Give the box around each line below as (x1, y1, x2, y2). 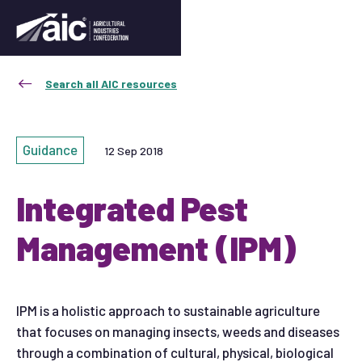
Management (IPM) (16, 228, 297, 267)
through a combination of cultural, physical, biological (16, 344, 334, 360)
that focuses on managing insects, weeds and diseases (16, 323, 339, 339)
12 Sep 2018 (104, 143, 163, 158)
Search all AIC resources (45, 77, 177, 90)
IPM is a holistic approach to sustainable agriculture (16, 302, 320, 318)
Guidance (23, 141, 78, 158)
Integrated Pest (16, 188, 248, 228)
